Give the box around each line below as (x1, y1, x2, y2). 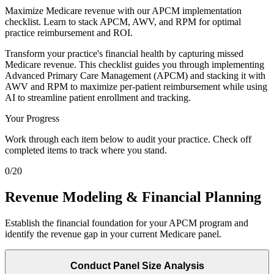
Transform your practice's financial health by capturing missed (5, 48, 243, 59)
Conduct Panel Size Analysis (70, 261, 204, 272)
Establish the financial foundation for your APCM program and (5, 217, 248, 228)
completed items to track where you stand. (5, 144, 167, 155)
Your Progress (5, 113, 59, 124)
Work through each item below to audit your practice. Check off (5, 133, 251, 144)
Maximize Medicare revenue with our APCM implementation (5, 5, 242, 16)
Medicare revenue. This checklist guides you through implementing (5, 59, 264, 70)
